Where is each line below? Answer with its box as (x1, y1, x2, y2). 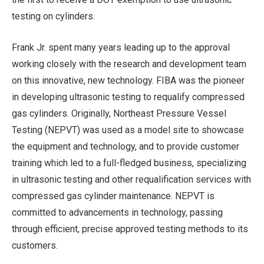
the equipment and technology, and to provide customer (12, 141, 239, 153)
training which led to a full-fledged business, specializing (12, 157, 246, 169)
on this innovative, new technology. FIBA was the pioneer (12, 75, 245, 87)
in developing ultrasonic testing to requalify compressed (12, 91, 245, 103)
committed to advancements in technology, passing (12, 207, 223, 219)
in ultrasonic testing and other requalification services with (12, 174, 251, 186)
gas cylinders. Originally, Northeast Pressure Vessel (12, 108, 226, 120)
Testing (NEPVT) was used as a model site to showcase (12, 124, 244, 136)
